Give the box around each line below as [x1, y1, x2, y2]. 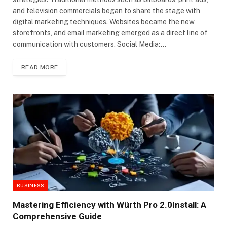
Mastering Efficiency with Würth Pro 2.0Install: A [13, 199, 206, 210]
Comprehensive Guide [13, 211, 102, 221]
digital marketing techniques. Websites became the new [13, 18, 195, 26]
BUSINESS [17, 182, 45, 188]
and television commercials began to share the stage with [13, 7, 200, 15]
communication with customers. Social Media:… [13, 40, 166, 49]
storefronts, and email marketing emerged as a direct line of [13, 29, 208, 37]
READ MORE [21, 64, 58, 71]
